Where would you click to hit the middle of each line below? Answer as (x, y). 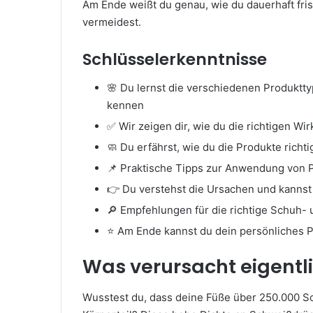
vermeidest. (112, 22)
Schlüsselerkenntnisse (175, 59)
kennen (125, 105)
